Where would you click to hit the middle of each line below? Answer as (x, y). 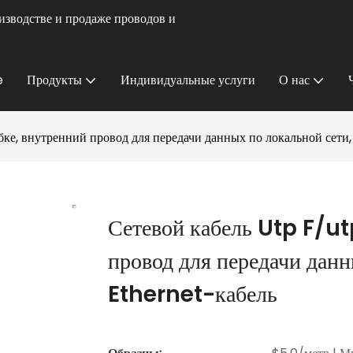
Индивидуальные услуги (188, 80)
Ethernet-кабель (193, 295)
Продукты (54, 80)
